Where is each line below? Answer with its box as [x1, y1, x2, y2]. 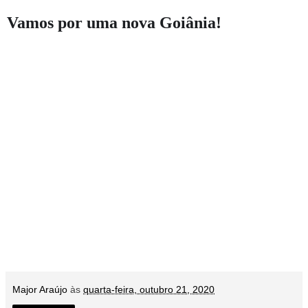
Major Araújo [12, 284, 67, 296]
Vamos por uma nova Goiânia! [7, 14, 221, 32]
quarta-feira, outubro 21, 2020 [83, 284, 214, 296]
